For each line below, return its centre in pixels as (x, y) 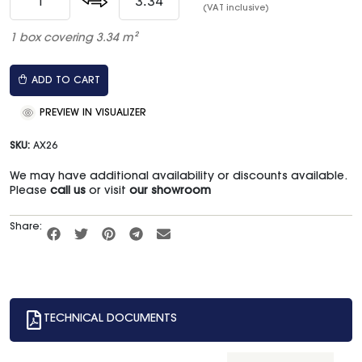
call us (68, 192)
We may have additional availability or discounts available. (178, 177)
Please (30, 192)
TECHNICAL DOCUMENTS (110, 320)
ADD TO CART (66, 81)
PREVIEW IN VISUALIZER (91, 114)
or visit (107, 192)
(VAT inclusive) (236, 9)
